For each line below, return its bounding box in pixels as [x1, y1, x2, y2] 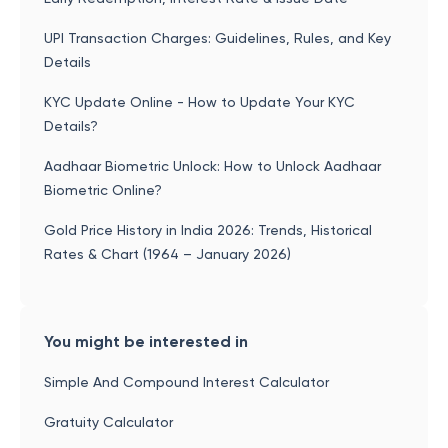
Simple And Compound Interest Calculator [44, 374, 329, 390]
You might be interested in [44, 332, 248, 351]
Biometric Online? [44, 182, 162, 198]
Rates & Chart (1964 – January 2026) [44, 246, 291, 262]
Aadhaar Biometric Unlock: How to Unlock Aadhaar [44, 158, 381, 174]
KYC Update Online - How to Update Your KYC [44, 94, 355, 110]
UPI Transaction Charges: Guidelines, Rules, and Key [44, 30, 391, 46]
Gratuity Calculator [44, 414, 173, 430]
